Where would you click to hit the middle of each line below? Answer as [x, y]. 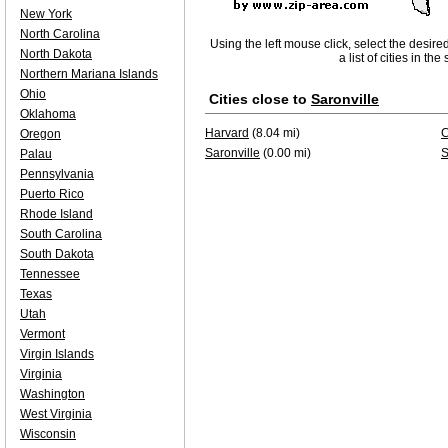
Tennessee [50, 274]
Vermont [42, 334]
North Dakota [56, 54]
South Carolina [61, 234]
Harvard [227, 133]
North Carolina [60, 34]
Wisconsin [48, 434]
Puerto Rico [52, 194]
